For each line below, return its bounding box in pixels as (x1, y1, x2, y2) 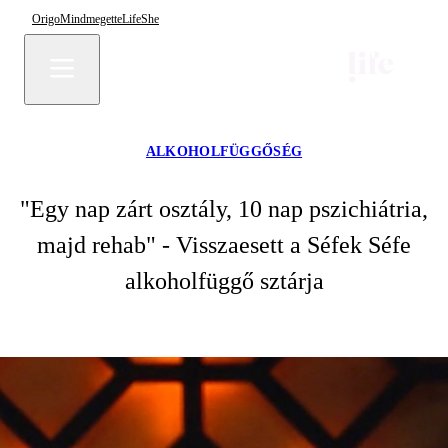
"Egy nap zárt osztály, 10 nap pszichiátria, (20, 196, 428, 222)
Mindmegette (60, 11, 122, 26)
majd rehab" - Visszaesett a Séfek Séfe (37, 232, 411, 258)
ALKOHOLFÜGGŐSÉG (145, 144, 303, 159)
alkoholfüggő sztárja (124, 268, 324, 294)
